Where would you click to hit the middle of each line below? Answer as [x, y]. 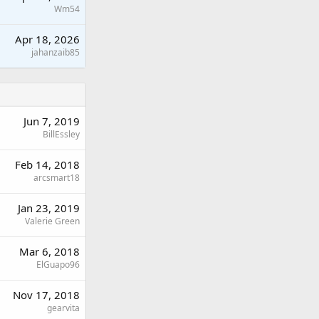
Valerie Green [52, 221]
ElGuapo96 [58, 265]
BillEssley [61, 135]
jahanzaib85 [56, 53]
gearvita [63, 308]
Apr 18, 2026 [47, 40]
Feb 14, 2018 [47, 165]
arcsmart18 [57, 178]
